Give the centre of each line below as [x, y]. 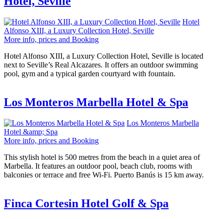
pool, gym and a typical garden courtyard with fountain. [90, 73]
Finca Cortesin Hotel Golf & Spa [86, 203]
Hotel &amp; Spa [31, 131]
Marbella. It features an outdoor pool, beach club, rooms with [98, 166]
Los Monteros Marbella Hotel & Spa [96, 102]
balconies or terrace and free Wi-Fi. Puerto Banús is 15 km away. [104, 175]
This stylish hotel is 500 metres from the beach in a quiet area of [102, 157]
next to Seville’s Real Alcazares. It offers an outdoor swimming [101, 65]
